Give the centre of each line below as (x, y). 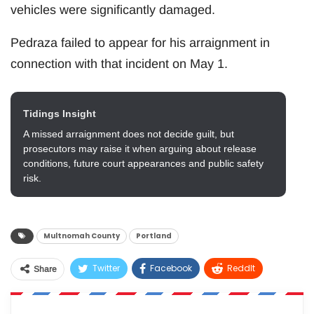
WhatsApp (114, 294)
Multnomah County (82, 235)
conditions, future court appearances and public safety (143, 163)
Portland (154, 235)
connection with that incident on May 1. (119, 63)
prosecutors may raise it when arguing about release (140, 148)
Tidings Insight (60, 113)
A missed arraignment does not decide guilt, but (129, 134)
